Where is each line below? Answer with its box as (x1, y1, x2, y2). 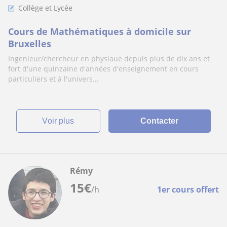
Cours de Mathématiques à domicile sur (8, 25, 191, 37)
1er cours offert (157, 184, 219, 195)
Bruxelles (8, 37, 51, 50)
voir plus (48, 117, 74, 125)
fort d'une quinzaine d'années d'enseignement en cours (8, 64, 199, 73)
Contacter (140, 117, 179, 125)
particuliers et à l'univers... (8, 74, 99, 84)
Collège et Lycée (18, 3, 72, 13)
